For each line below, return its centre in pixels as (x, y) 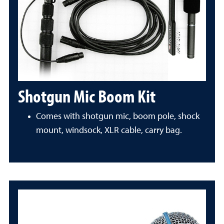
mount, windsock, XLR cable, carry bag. (109, 130)
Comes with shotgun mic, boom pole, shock (118, 116)
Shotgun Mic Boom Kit (87, 95)
